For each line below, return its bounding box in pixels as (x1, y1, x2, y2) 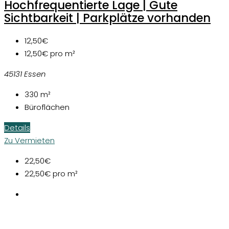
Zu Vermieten (4, 135, 55, 146)
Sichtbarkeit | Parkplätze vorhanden (4, 10, 211, 27)
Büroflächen (25, 102, 70, 113)
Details (4, 122, 30, 133)
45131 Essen (4, 68, 46, 80)
